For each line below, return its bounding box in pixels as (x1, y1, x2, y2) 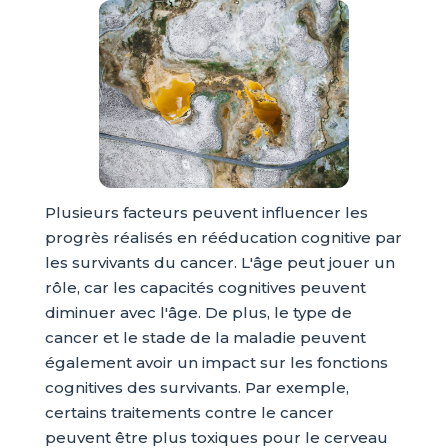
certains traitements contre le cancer (44, 403, 334, 423)
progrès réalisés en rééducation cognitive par (44, 228, 402, 248)
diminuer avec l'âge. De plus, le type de (44, 303, 352, 323)
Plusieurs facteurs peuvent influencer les (44, 203, 368, 223)
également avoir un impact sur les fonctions (44, 353, 388, 373)
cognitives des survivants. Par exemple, (44, 378, 349, 398)
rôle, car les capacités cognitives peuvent (44, 278, 366, 298)
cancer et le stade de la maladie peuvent (44, 328, 366, 348)
